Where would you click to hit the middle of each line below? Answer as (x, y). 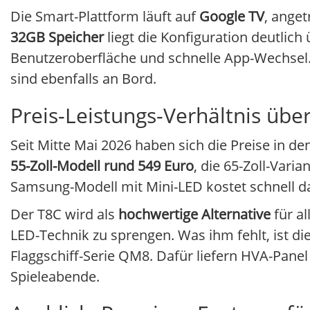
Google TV (232, 17)
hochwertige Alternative (194, 215)
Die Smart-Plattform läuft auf (105, 17)
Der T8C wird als (64, 215)
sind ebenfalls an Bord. (83, 79)
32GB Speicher (57, 37)
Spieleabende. (55, 277)
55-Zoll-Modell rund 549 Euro (102, 166)
